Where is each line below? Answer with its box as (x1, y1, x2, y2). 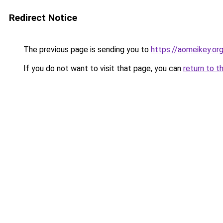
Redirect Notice (9, 12, 77, 23)
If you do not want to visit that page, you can (21, 64, 183, 73)
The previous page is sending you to (21, 45, 151, 54)
